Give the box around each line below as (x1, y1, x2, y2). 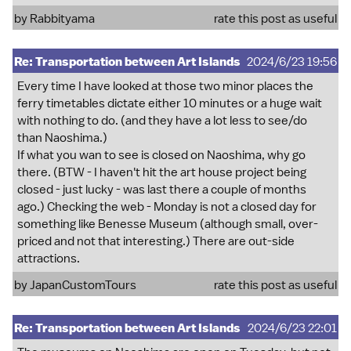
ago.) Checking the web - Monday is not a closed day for (17, 199, 317, 215)
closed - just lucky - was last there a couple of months (17, 182, 306, 197)
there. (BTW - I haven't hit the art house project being (17, 165, 306, 180)
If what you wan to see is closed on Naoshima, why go (17, 147, 306, 163)
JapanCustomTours (30, 277, 136, 293)
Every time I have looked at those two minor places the (17, 78, 313, 94)
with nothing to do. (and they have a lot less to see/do (17, 113, 307, 128)
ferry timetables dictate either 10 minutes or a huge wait (17, 96, 322, 111)
